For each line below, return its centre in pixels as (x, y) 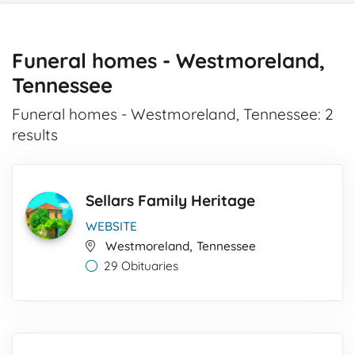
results (35, 135)
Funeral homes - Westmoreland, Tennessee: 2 (173, 114)
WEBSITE (111, 226)
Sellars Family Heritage (170, 200)
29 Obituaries (141, 266)
